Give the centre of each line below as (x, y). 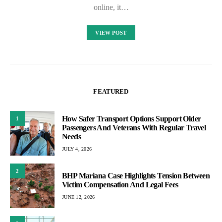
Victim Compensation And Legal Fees (120, 184)
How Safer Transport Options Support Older (132, 118)
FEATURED (111, 92)
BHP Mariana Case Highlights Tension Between (136, 175)
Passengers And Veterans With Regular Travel (134, 127)
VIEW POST (111, 33)
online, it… (111, 7)
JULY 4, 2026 (77, 149)
